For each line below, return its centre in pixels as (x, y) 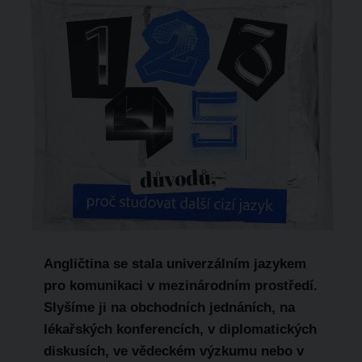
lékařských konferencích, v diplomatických (180, 329)
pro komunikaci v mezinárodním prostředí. (180, 285)
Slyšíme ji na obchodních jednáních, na (169, 307)
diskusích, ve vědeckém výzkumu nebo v (173, 351)
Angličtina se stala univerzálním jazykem (175, 263)
